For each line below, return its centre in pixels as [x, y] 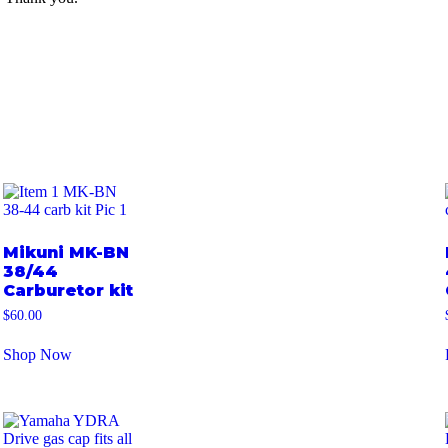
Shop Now [37, 355]
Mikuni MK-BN [65, 252]
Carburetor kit [67, 290]
